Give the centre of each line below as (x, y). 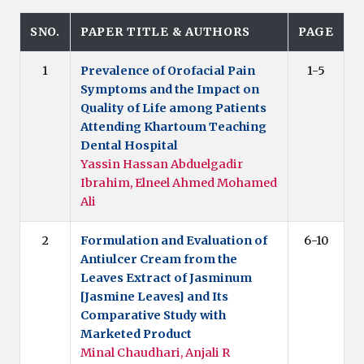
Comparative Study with (153, 315)
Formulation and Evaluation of (174, 240)
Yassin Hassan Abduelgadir (162, 164)
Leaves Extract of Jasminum (166, 277)
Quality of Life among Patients (173, 108)
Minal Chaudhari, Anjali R (155, 352)
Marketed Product (136, 334)
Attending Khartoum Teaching (173, 126)
